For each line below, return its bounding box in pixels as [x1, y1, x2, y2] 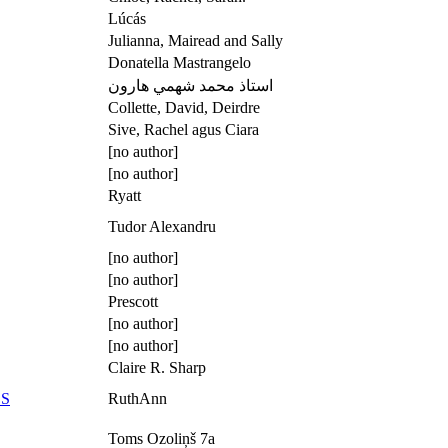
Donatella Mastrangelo [108, 53, 251, 71]
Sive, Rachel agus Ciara [108, 120, 259, 138]
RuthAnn [108, 389, 167, 407]
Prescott [108, 292, 158, 310]
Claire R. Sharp [108, 358, 206, 376]
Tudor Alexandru [108, 217, 216, 235]
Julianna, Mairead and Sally [108, 31, 283, 49]
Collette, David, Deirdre [108, 98, 260, 116]
